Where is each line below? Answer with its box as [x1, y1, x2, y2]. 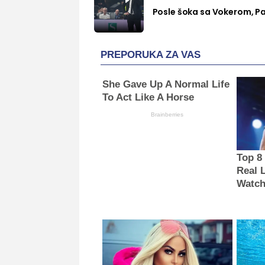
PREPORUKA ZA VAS [101, 49, 201, 60]
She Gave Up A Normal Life [102, 78, 230, 90]
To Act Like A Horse [102, 91, 195, 103]
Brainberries [151, 111, 184, 118]
